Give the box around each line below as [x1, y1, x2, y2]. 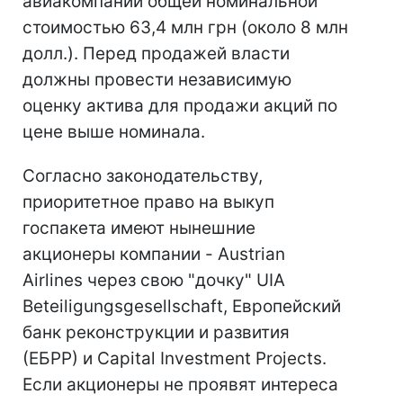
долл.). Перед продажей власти [22, 43, 290, 64]
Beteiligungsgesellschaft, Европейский [22, 296, 341, 317]
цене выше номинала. [22, 121, 205, 142]
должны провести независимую [22, 69, 291, 90]
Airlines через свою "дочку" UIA [22, 270, 285, 291]
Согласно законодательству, [22, 166, 263, 186]
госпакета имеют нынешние [22, 218, 255, 238]
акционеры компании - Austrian [22, 244, 285, 264]
